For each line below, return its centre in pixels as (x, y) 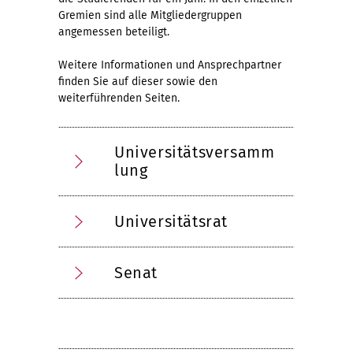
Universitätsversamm (195, 152)
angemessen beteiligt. (115, 32)
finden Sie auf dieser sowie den (138, 82)
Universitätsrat (171, 221)
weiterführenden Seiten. (119, 98)
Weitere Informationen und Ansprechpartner (170, 65)
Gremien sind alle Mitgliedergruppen (150, 15)
